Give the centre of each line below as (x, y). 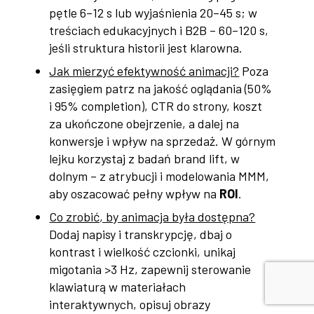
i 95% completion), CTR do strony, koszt (156, 106)
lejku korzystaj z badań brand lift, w (145, 159)
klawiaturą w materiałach (118, 287)
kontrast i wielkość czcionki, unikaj (143, 252)
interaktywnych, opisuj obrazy (130, 305)
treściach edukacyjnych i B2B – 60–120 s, (159, 30)
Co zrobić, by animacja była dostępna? (152, 217)
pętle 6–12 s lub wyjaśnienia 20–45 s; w (153, 13)
